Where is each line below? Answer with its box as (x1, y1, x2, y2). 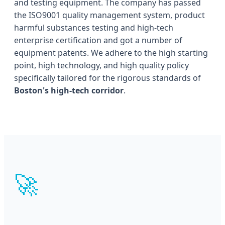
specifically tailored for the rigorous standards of (14, 72, 201, 83)
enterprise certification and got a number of (14, 34, 182, 46)
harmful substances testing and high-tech (14, 22, 173, 33)
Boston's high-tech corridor (14, 84, 124, 96)
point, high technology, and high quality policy (14, 59, 189, 71)
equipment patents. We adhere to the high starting (14, 47, 208, 58)
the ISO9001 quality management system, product (14, 9, 205, 21)
